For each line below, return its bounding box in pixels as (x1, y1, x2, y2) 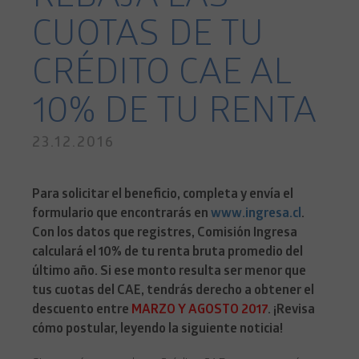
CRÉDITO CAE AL (32, 54, 291, 98)
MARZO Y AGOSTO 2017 (131, 303, 268, 318)
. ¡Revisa (268, 303, 315, 318)
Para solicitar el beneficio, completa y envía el (32, 188, 293, 203)
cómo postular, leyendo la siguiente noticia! (32, 322, 283, 337)
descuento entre (32, 303, 131, 318)
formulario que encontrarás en (32, 207, 211, 222)
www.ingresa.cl (211, 207, 301, 222)
